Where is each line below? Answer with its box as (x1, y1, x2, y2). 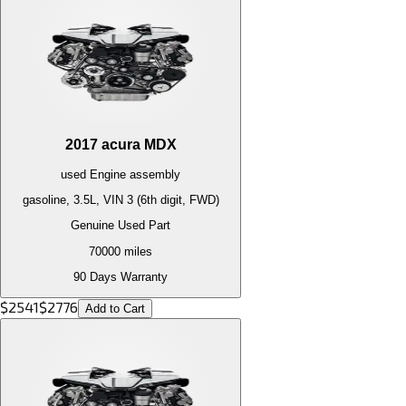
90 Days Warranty (73, 269, 168, 284)
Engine (90, 167, 126, 181)
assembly (126, 167, 180, 181)
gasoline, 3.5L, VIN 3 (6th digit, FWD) (22, 192, 219, 207)
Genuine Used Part (71, 218, 170, 233)
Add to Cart (85, 302, 145, 316)
